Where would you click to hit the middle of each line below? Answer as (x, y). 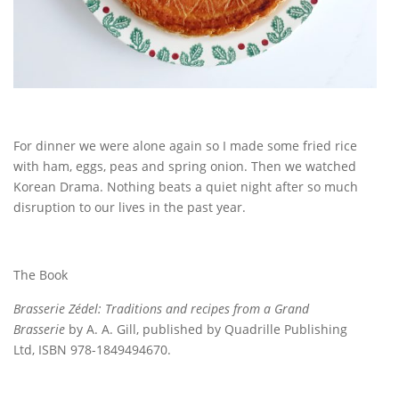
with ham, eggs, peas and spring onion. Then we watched (185, 167)
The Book (41, 275)
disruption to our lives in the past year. (130, 208)
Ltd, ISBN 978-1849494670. (92, 350)
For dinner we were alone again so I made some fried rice (185, 146)
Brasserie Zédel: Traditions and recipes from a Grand (161, 309)
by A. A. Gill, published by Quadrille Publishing (206, 330)
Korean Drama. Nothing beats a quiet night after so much (186, 187)
